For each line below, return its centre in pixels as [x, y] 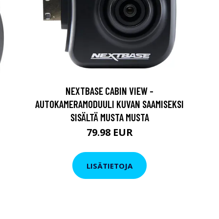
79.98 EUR [109, 132]
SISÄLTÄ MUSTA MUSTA [109, 117]
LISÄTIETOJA [109, 165]
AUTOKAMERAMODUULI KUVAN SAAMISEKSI [109, 104]
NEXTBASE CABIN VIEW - [109, 91]
